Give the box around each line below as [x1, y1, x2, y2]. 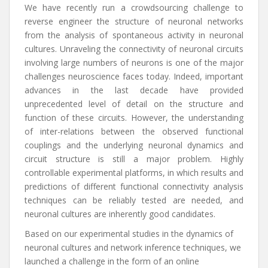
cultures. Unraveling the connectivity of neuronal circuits [25, 43, 243, 54]
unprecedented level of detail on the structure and [25, 98, 243, 109]
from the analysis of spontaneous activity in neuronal [25, 29, 243, 41]
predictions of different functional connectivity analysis [25, 181, 243, 192]
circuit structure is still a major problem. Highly [25, 153, 243, 165]
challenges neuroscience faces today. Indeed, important [25, 71, 243, 82]
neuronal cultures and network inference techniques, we [25, 242, 241, 253]
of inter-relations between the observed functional [25, 126, 243, 137]
